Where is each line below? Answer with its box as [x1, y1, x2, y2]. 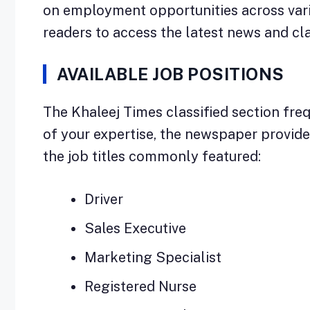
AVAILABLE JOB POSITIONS [57, 64, 284, 84]
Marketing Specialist [84, 248, 221, 266]
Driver [84, 190, 123, 208]
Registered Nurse [84, 277, 197, 295]
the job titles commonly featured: [43, 147, 261, 165]
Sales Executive [84, 219, 186, 237]
